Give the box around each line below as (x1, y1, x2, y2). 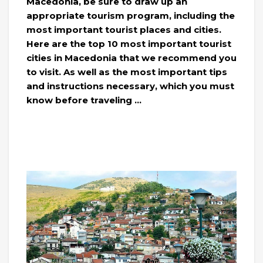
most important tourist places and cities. (26, 24, 221, 36)
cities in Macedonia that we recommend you (26, 52, 237, 64)
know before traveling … (26, 95, 141, 106)
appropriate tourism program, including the (26, 10, 235, 22)
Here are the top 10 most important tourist (26, 38, 231, 50)
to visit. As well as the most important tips (26, 66, 227, 78)
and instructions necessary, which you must (26, 80, 234, 92)
